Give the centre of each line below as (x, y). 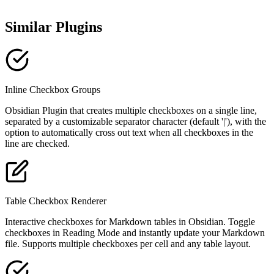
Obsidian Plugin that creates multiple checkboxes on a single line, (131, 111)
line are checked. (37, 144)
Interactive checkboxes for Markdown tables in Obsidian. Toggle (130, 222)
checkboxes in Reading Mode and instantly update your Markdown (135, 233)
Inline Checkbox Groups (53, 90)
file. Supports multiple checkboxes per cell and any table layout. (128, 244)
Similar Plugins (54, 27)
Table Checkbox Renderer (56, 201)
